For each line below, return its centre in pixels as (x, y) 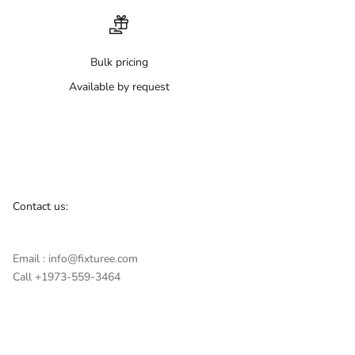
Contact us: (40, 206)
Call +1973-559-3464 (67, 277)
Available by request (119, 86)
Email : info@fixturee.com (75, 258)
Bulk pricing (119, 62)
